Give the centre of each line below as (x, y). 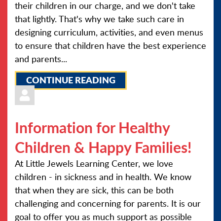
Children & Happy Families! (103, 147)
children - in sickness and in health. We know (103, 177)
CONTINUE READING (71, 80)
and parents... (41, 59)
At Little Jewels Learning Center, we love (94, 163)
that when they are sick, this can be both (94, 190)
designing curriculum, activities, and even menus (109, 32)
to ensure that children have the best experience (110, 45)
